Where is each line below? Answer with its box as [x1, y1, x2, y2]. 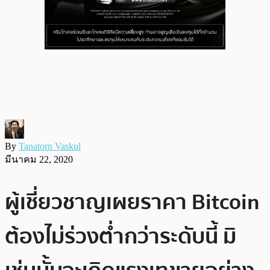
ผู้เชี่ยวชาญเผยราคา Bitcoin [5, 184, 260, 219]
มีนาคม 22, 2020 [5, 154, 73, 165]
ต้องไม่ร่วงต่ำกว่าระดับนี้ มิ [5, 219, 236, 254]
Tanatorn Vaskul [19, 140, 81, 151]
